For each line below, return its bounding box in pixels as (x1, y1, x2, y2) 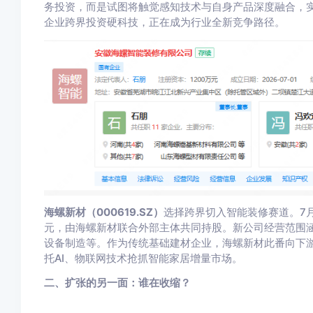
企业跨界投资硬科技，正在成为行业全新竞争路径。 (43, 16, 285, 29)
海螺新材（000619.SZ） (43, 205, 163, 219)
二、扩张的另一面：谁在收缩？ (43, 276, 191, 289)
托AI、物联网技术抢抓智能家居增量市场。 (43, 252, 242, 265)
